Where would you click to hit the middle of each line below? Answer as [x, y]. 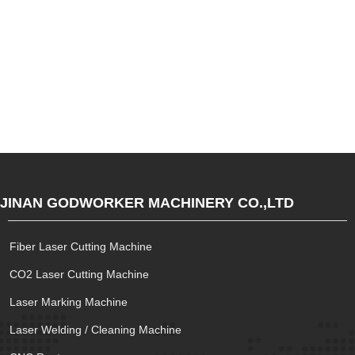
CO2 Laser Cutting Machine [79, 274]
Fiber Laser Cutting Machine [81, 246]
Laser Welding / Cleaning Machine [95, 330]
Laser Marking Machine [69, 302]
